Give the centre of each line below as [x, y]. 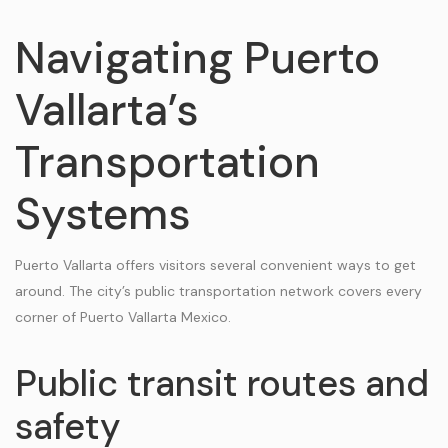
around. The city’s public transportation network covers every [218, 291]
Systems [103, 214]
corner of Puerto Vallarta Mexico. [123, 317]
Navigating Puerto [197, 58]
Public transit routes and [222, 383]
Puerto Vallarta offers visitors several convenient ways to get [215, 265]
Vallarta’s [107, 110]
